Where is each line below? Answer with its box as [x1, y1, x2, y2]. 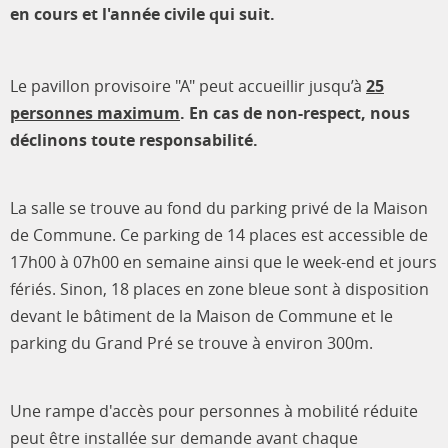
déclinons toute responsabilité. [10, 128, 258, 151]
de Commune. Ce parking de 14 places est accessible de [10, 223, 428, 246]
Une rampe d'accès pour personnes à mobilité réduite [10, 399, 418, 422]
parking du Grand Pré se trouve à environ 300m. [10, 331, 373, 354]
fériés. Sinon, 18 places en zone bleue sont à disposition [10, 277, 429, 300]
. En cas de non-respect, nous [180, 101, 410, 124]
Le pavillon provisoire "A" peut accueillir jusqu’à [10, 74, 366, 97]
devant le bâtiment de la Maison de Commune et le [10, 304, 393, 327]
